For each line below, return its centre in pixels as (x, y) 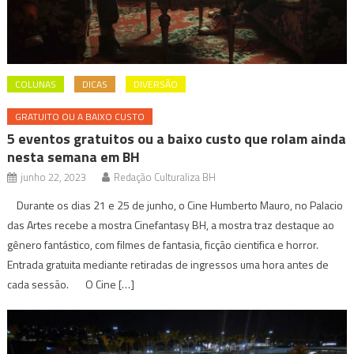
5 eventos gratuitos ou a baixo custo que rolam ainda (177, 139)
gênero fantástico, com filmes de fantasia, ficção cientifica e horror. (163, 245)
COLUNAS (36, 85)
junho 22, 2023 (54, 177)
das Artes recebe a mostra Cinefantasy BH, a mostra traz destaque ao (171, 225)
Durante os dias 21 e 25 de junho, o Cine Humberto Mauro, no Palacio (175, 205)
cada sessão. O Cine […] (71, 284)
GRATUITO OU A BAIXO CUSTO (80, 117)
